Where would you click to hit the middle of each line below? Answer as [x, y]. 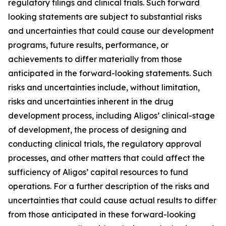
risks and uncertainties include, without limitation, [104, 87]
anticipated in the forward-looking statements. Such [110, 73]
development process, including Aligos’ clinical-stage [111, 116]
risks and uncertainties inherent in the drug [91, 101]
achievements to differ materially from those [95, 59]
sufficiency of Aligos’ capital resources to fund [98, 172]
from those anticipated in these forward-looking [102, 214]
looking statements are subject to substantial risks [105, 17]
